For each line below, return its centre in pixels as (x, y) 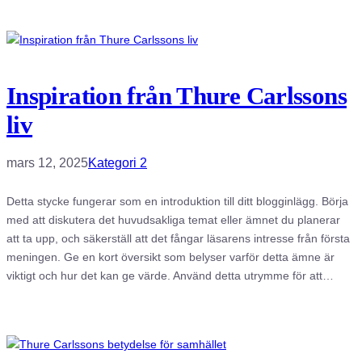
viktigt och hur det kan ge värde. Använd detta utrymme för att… (170, 275)
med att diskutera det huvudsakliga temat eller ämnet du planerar (173, 219)
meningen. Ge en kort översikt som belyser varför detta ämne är (170, 257)
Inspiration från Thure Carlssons (177, 95)
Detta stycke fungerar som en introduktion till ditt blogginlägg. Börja (177, 201)
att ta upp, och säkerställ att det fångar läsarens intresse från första (178, 238)
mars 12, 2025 (47, 162)
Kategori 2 (118, 162)
